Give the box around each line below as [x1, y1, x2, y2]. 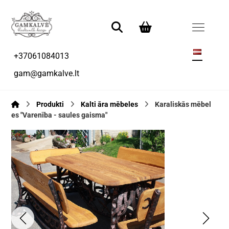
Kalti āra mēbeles [81, 100, 139, 109]
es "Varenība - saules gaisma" [11, 111, 108, 120]
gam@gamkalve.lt [14, 68, 80, 79]
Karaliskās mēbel [155, 100, 212, 109]
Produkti [36, 100, 64, 109]
